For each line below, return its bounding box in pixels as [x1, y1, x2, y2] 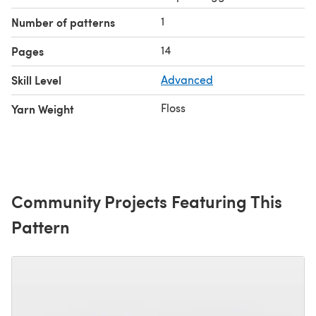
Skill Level [11, 71, 61, 88]
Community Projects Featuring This [11, 188, 282, 213]
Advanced [161, 71, 213, 87]
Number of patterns [11, 13, 115, 30]
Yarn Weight [11, 100, 74, 117]
